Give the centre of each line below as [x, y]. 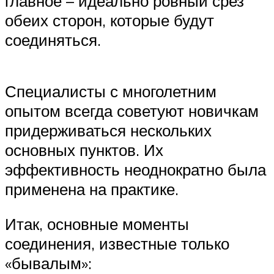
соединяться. [53, 40]
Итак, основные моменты [97, 224]
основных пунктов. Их [84, 150]
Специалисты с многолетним [111, 91]
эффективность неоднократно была [135, 169]
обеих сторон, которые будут [109, 20]
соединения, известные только [117, 244]
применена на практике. [92, 189]
